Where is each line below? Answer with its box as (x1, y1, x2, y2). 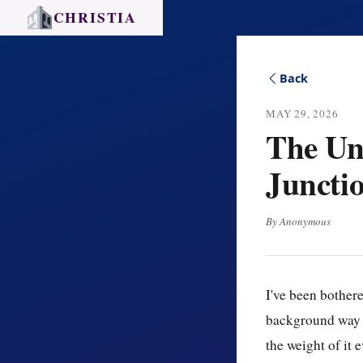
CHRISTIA (53, 6, 137, 28)
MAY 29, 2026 (266, 106, 339, 121)
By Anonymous (266, 213, 331, 228)
